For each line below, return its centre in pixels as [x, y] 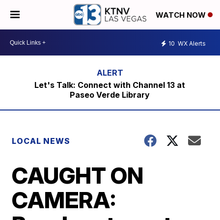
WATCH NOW [182, 15]
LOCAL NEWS [41, 141]
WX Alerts [191, 43]
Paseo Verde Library [110, 95]
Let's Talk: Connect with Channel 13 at [110, 85]
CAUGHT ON [78, 175]
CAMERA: [64, 200]
